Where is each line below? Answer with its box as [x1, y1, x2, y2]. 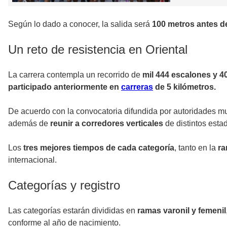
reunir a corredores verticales [50, 119, 163, 128]
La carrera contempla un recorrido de [8, 70, 142, 79]
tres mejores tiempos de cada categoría [23, 143, 174, 152]
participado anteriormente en [8, 82, 121, 91]
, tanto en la [174, 143, 218, 152]
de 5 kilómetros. [153, 82, 216, 91]
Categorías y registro [8, 178, 120, 192]
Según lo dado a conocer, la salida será [8, 19, 152, 28]
